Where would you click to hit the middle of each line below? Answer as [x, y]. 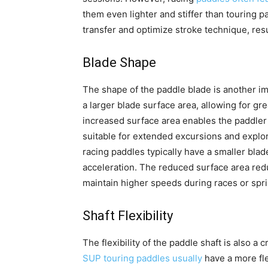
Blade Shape [119, 63]
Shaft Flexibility [128, 216]
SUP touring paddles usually [142, 258]
